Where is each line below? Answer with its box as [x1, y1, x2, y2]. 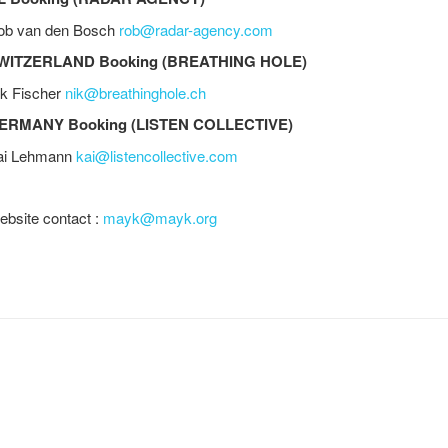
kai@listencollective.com [76, 145, 238, 166]
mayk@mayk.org [103, 207, 217, 228]
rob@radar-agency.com [119, 19, 273, 40]
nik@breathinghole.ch [65, 82, 206, 103]
